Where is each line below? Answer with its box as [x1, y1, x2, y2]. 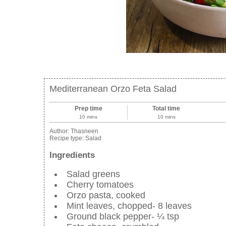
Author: [49, 128, 71, 135]
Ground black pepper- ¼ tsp [67, 211, 179, 221]
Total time [152, 105, 181, 112]
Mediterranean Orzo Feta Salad [49, 84, 177, 94]
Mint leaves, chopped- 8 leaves [67, 200, 192, 211]
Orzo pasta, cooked [67, 190, 145, 200]
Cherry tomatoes [67, 179, 134, 190]
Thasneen [71, 128, 98, 135]
